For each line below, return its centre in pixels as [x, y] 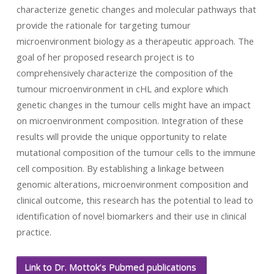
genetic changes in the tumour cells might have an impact [133, 105]
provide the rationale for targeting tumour [103, 25]
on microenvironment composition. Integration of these [130, 120]
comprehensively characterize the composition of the [124, 73]
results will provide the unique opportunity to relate [121, 136]
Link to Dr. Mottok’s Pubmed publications [111, 267]
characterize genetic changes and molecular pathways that [136, 9]
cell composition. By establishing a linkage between [120, 168]
